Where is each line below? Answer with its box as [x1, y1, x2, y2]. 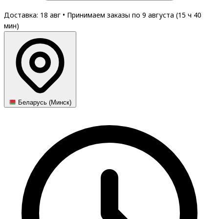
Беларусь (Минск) [16, 99, 72, 107]
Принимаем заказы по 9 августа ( [67, 10, 178, 20]
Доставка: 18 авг [4, 10, 63, 20]
